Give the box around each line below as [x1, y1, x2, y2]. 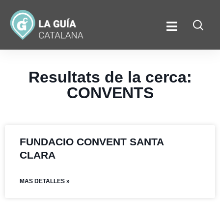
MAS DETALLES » [20, 178, 70, 185]
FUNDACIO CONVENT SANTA [20, 136, 164, 148]
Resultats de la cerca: [28, 68, 192, 86]
